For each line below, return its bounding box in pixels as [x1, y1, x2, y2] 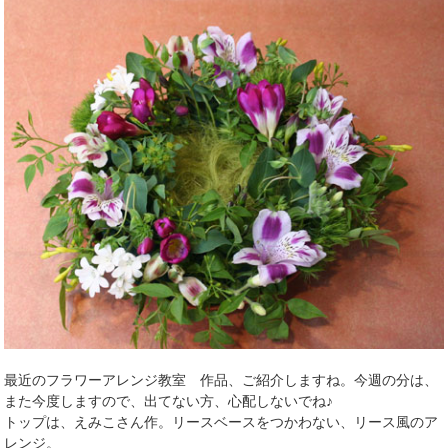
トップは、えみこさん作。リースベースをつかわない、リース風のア [4, 414, 439, 431]
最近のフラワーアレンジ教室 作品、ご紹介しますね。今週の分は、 [4, 372, 439, 389]
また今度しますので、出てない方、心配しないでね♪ [4, 393, 334, 410]
